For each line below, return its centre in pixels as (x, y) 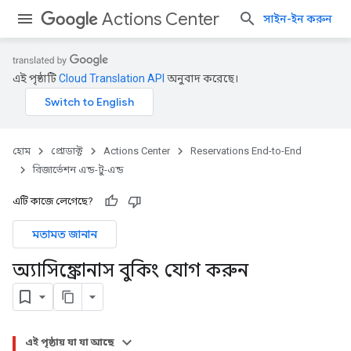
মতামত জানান (65, 234)
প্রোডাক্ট (67, 151)
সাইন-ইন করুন (298, 19)
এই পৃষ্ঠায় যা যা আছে (70, 342)
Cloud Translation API (112, 78)
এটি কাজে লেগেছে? (53, 201)
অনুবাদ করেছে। (201, 78)
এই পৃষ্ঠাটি (36, 78)
